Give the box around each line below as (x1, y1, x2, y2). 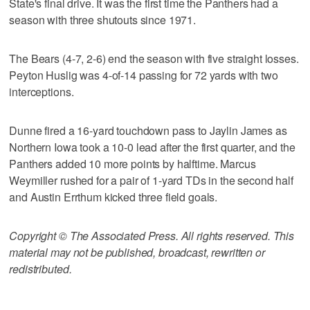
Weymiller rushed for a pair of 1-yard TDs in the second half (9, 172, 293, 188)
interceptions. (9, 83, 74, 100)
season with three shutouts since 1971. (9, 11, 197, 28)
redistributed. (9, 260, 72, 277)
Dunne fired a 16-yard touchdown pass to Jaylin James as (9, 122, 287, 138)
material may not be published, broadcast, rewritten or (9, 244, 265, 260)
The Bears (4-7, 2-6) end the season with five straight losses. (9, 50, 299, 66)
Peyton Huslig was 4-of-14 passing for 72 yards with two (9, 66, 278, 83)
